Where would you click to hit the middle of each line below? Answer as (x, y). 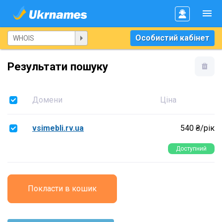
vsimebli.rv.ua (58, 128)
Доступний (191, 149)
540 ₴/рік (197, 128)
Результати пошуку (58, 66)
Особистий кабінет (172, 38)
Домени (47, 100)
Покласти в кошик (62, 189)
